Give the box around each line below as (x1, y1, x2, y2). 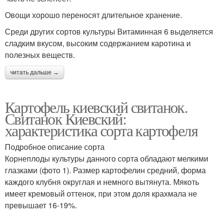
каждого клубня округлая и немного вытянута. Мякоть (5, 176, 199, 188)
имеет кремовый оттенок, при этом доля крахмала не (5, 188, 197, 200)
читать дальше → (10, 69, 59, 76)
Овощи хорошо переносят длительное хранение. (5, 9, 182, 21)
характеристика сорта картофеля (5, 120, 198, 141)
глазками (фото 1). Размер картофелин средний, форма (5, 164, 206, 176)
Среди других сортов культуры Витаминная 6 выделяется (5, 26, 213, 37)
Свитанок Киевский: (5, 108, 127, 129)
